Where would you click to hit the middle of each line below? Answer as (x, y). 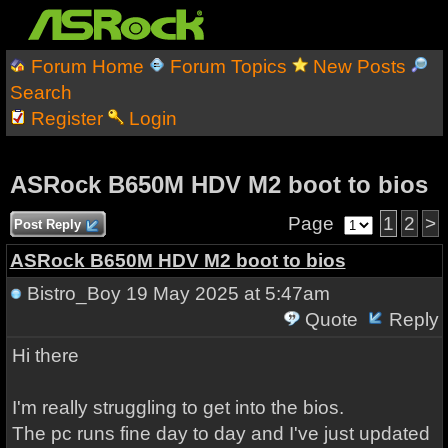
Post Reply (47, 224)
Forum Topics (228, 66)
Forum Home (87, 66)
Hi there (45, 355)
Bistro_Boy (73, 293)
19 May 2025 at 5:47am (225, 293)
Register (66, 118)
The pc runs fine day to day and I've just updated (220, 433)
